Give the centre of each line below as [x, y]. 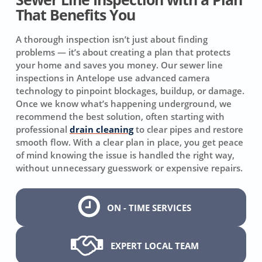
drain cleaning [102, 130]
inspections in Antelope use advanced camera [113, 78]
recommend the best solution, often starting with [120, 117]
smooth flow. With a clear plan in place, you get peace [130, 142]
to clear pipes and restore [189, 130]
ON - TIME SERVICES [149, 207]
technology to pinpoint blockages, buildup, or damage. [130, 91]
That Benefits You [76, 15]
